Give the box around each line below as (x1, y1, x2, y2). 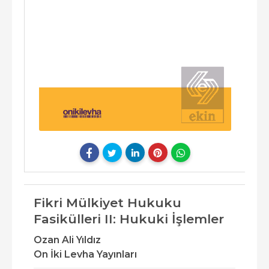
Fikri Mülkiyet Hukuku (34, 195, 181, 211)
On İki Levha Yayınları (34, 249, 137, 261)
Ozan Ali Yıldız (34, 234, 101, 246)
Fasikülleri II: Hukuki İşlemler (34, 211, 224, 227)
